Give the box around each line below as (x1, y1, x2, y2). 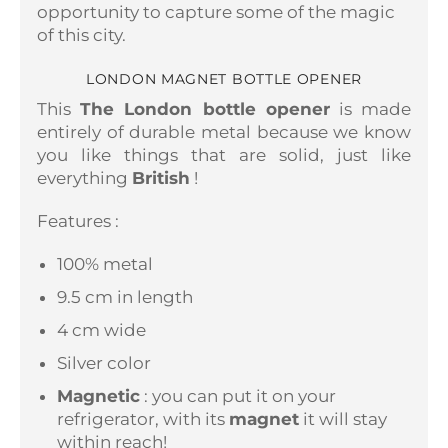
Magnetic (57, 385, 140, 406)
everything (37, 167, 132, 188)
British (132, 167, 190, 188)
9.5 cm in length (57, 286, 193, 307)
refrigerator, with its (57, 408, 225, 429)
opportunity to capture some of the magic (37, 2, 395, 23)
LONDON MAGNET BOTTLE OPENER (86, 70, 362, 89)
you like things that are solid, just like (37, 144, 411, 165)
